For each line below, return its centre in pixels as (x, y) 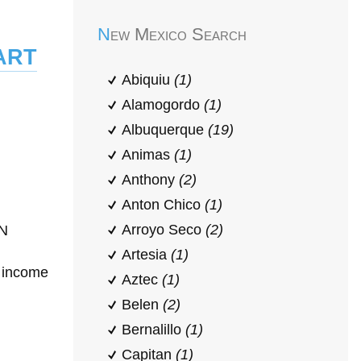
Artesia (146, 255)
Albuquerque (165, 130)
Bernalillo (154, 330)
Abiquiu (148, 80)
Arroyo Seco (164, 230)
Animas (148, 155)
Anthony (150, 180)
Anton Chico (163, 205)
